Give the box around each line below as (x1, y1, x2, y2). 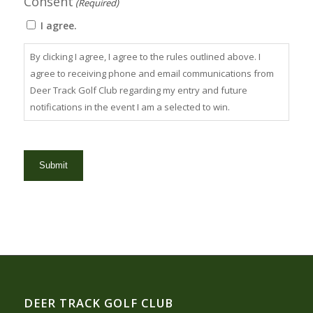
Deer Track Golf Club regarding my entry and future (29, 84, 247, 97)
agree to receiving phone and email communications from (29, 67, 274, 80)
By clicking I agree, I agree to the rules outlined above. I (29, 50, 261, 64)
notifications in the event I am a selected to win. (29, 101, 230, 114)
